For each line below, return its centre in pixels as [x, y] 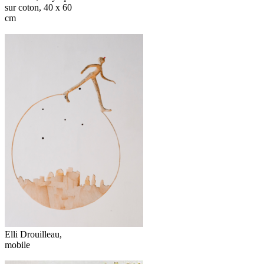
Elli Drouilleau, [33, 234]
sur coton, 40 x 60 [38, 8]
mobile [17, 245]
